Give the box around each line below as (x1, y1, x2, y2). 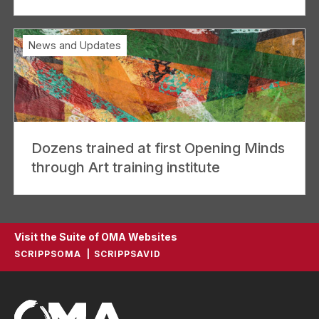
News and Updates (28, 39, 121, 52)
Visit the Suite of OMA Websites (14, 231, 177, 244)
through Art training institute (31, 159, 220, 177)
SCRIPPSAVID (94, 249, 161, 260)
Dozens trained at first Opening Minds (31, 140, 285, 157)
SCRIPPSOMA (14, 249, 81, 260)
